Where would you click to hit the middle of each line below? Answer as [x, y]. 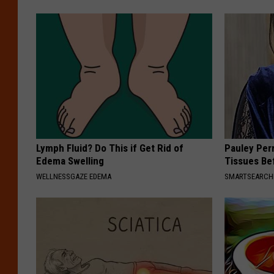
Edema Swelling [70, 161]
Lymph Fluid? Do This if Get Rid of [110, 148]
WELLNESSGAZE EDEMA [74, 176]
